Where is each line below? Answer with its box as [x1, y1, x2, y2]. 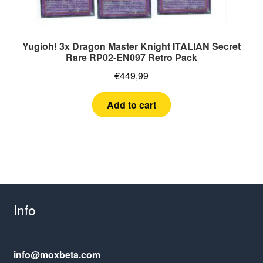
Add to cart [107, 97, 156, 112]
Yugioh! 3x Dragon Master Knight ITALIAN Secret [22, 39, 241, 53]
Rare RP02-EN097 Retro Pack [66, 50, 197, 65]
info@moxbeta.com [13, 248, 100, 262]
